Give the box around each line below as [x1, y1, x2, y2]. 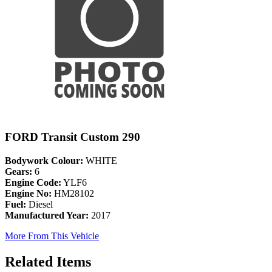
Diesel [26, 199, 53, 210]
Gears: [5, 166, 32, 177]
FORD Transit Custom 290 [5, 131, 140, 144]
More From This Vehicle [5, 231, 99, 242]
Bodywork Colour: [5, 155, 83, 166]
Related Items [5, 254, 91, 270]
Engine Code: [5, 177, 61, 188]
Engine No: [5, 188, 52, 199]
